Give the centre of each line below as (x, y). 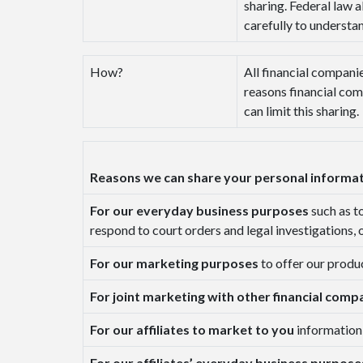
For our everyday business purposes (201, 211)
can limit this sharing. (301, 111)
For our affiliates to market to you (193, 330)
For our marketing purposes (175, 263)
